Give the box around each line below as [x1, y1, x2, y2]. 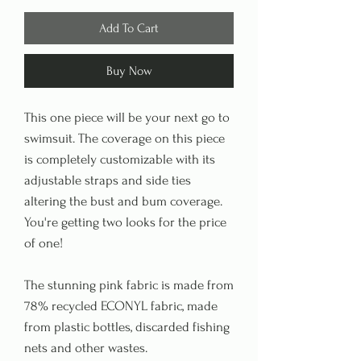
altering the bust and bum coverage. [24, 193, 222, 209]
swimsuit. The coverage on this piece [24, 130, 225, 146]
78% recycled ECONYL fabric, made [24, 297, 218, 313]
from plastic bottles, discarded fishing [24, 318, 230, 334]
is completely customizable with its [24, 151, 215, 167]
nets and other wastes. [24, 339, 151, 355]
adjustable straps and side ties [24, 172, 191, 188]
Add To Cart [99, 20, 159, 35]
